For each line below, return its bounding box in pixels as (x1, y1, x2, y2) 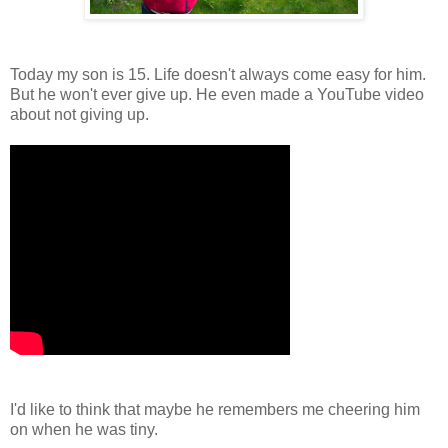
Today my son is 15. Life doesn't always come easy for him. (10, 66, 426, 84)
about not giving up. (10, 106, 149, 124)
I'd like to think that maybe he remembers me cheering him (10, 401, 420, 419)
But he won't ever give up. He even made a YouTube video (10, 86, 424, 104)
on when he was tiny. (10, 421, 158, 439)
